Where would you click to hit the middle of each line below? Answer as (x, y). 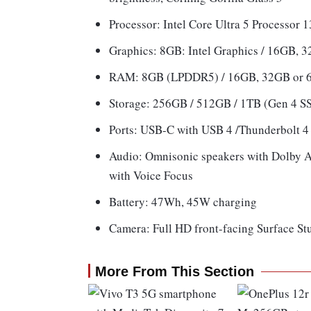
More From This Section (175, 272)
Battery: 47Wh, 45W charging (183, 202)
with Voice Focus (151, 176)
